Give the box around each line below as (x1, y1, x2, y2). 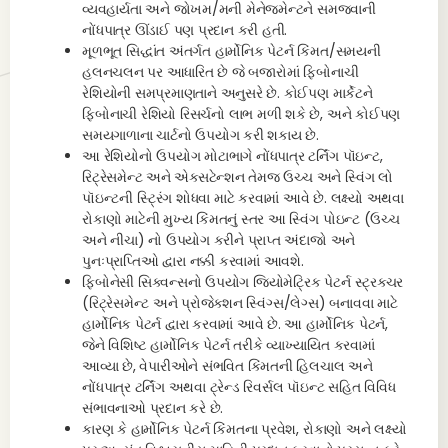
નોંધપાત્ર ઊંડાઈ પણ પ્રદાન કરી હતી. (82, 20, 288, 40)
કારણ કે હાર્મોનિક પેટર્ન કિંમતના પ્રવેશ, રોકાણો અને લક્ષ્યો (82, 419, 407, 439)
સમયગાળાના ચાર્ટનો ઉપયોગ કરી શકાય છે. (82, 125, 319, 145)
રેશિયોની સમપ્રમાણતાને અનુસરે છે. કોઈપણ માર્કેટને (82, 83, 373, 103)
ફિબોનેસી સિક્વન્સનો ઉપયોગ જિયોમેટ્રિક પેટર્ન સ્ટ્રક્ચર (82, 272, 404, 292)
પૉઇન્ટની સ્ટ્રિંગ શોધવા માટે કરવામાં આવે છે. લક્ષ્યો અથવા (82, 188, 404, 208)
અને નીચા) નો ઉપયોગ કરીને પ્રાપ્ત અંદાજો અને (82, 230, 356, 250)
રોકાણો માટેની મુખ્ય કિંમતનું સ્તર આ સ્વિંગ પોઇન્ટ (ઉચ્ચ (82, 209, 400, 229)
